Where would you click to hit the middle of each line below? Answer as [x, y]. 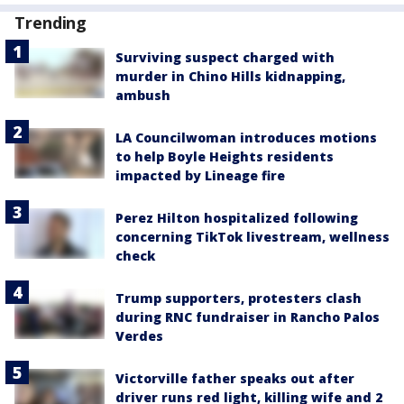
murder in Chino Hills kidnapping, [230, 76]
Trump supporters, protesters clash [239, 298]
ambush [143, 95]
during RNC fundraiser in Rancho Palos [248, 317]
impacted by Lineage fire [200, 175]
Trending [51, 23]
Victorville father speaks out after [235, 378]
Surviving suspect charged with [225, 57]
